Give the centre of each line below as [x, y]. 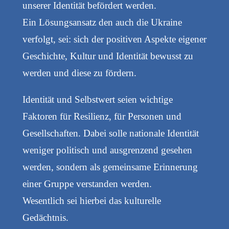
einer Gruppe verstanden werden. [87, 184]
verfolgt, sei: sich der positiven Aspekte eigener [114, 39]
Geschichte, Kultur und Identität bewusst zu [108, 56]
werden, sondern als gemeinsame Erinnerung [110, 167]
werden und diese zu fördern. [79, 73]
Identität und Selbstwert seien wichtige [97, 99]
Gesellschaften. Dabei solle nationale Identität [110, 133]
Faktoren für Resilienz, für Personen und [102, 116]
